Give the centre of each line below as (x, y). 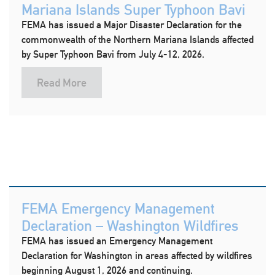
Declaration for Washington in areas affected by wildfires (137, 256)
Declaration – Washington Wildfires (130, 225)
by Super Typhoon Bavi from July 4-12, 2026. (113, 54)
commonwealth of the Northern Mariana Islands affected (137, 40)
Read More (62, 83)
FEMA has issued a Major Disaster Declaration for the (132, 25)
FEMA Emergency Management (118, 208)
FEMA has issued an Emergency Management (117, 241)
